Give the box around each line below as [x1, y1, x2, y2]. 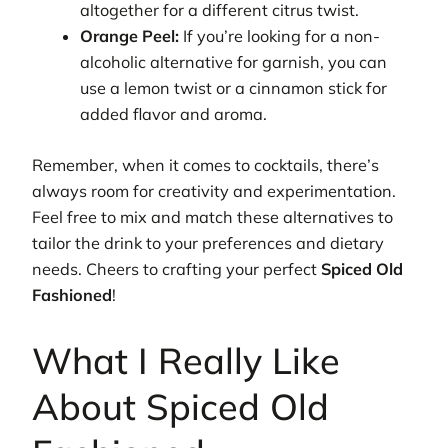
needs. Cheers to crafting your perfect [32, 258, 321, 279]
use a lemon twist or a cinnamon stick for [80, 78, 388, 99]
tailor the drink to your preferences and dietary [32, 232, 384, 253]
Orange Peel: [80, 26, 180, 47]
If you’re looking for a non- [179, 26, 381, 47]
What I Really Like [32, 337, 340, 383]
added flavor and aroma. [80, 104, 268, 125]
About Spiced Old [32, 383, 329, 429]
